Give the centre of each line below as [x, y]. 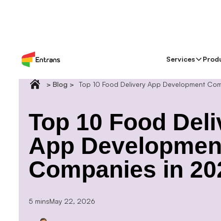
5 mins [39, 201]
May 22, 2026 [72, 201]
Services [181, 59]
